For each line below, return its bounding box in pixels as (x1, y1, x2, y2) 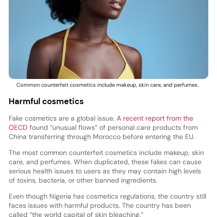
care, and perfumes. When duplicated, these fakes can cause (8, 157, 201, 166)
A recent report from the (116, 113, 193, 123)
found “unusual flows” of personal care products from (27, 123, 198, 132)
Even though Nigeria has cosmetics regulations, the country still (8, 191, 206, 201)
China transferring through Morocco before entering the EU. (8, 132, 195, 141)
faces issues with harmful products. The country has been (8, 201, 191, 210)
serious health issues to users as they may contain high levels (8, 166, 201, 175)
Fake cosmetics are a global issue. (8, 113, 117, 123)
